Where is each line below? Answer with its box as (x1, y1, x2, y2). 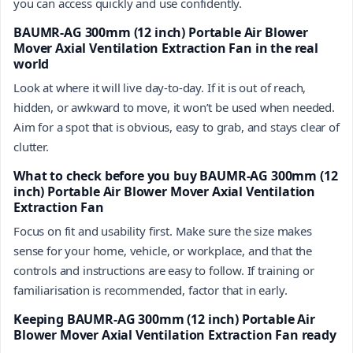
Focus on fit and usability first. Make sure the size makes (13, 222, 312, 239)
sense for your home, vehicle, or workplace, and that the (13, 242, 313, 258)
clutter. (13, 138, 49, 154)
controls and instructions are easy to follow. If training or (13, 262, 314, 278)
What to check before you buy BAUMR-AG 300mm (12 (13, 166, 338, 184)
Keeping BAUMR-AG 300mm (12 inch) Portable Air (13, 310, 315, 328)
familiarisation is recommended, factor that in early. (13, 281, 288, 298)
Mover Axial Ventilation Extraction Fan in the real (13, 39, 318, 57)
